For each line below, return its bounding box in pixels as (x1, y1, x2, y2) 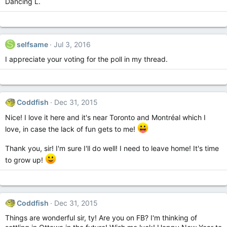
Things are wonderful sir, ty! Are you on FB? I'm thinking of (5, 213, 197, 222)
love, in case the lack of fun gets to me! (5, 124, 137, 133)
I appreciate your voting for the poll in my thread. (5, 55, 168, 64)
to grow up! (5, 155, 45, 164)
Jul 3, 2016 (53, 40, 91, 49)
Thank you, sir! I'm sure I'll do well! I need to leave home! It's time (5, 143, 219, 153)
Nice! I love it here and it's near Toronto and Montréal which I (5, 112, 206, 122)
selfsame (16, 40, 48, 49)
